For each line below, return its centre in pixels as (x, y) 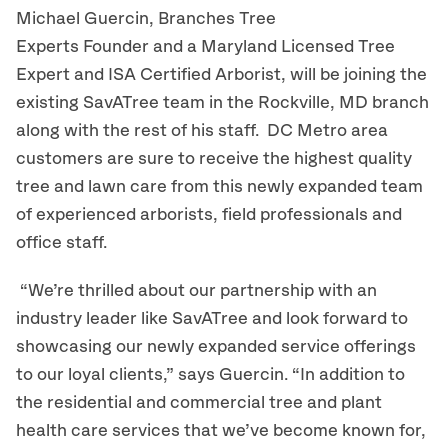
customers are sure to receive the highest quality (214, 159)
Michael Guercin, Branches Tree (146, 19)
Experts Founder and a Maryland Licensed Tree (205, 47)
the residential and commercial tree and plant (199, 403)
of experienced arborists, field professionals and (209, 215)
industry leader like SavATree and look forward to (212, 319)
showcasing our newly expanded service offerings (216, 347)
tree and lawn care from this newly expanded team (219, 187)
